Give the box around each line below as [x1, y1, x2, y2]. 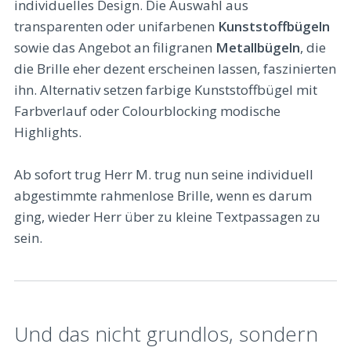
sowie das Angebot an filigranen [14, 38, 215, 56]
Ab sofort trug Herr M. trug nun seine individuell [14, 165, 313, 184]
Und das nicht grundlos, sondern [14, 319, 28, 348]
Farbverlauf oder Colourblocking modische [14, 101, 280, 120]
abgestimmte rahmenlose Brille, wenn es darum [14, 186, 312, 205]
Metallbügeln [215, 38, 300, 56]
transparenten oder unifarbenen [14, 16, 218, 35]
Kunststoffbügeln [218, 16, 330, 35]
